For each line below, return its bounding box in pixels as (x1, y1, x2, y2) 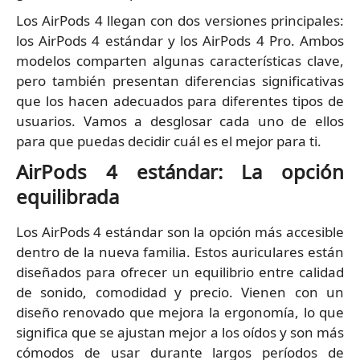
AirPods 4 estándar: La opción (16, 158, 344, 186)
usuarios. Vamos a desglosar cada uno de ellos (16, 112, 344, 131)
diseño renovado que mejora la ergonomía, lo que (16, 303, 344, 322)
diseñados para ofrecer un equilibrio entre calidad (16, 263, 344, 282)
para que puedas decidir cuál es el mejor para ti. (16, 132, 321, 151)
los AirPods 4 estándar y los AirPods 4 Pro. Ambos (16, 31, 344, 51)
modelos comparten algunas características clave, (16, 51, 344, 71)
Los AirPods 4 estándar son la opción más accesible (16, 223, 344, 242)
